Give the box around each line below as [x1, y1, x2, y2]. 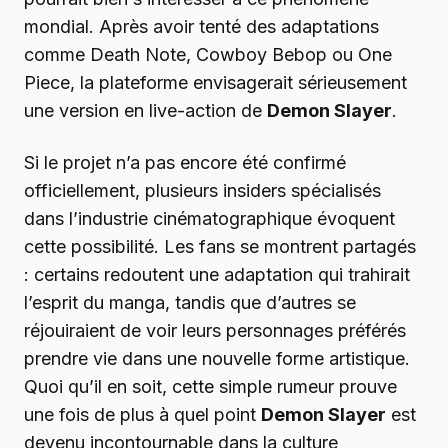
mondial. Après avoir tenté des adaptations [24, 15, 379, 37]
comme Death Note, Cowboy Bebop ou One [24, 43, 392, 65]
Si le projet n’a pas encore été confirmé [24, 151, 346, 173]
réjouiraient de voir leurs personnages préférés [24, 319, 406, 341]
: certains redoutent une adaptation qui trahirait [24, 263, 410, 285]
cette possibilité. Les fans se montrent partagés [24, 235, 416, 257]
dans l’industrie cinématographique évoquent [24, 207, 395, 229]
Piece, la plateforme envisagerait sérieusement [24, 71, 407, 93]
